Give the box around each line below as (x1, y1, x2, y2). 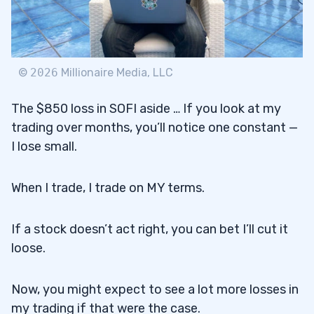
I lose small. (11, 138, 77, 154)
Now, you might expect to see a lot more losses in (11, 281, 299, 297)
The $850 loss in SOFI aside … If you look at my (11, 100, 281, 116)
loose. (11, 240, 46, 256)
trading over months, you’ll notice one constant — (11, 119, 298, 135)
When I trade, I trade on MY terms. (11, 179, 205, 196)
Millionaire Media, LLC (58, 65, 173, 79)
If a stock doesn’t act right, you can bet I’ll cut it (11, 221, 288, 237)
